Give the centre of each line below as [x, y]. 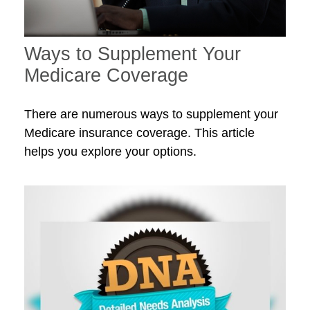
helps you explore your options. [110, 152]
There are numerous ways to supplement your [151, 115]
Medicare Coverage [106, 76]
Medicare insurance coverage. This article [139, 133]
